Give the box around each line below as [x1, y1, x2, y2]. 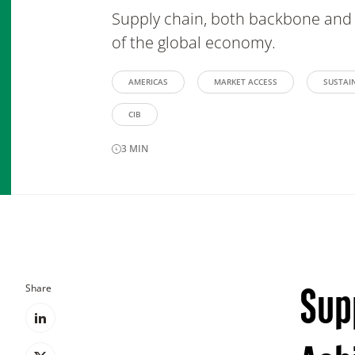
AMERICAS [128, 76, 168, 87]
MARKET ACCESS [213, 76, 277, 87]
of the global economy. [111, 32, 276, 53]
